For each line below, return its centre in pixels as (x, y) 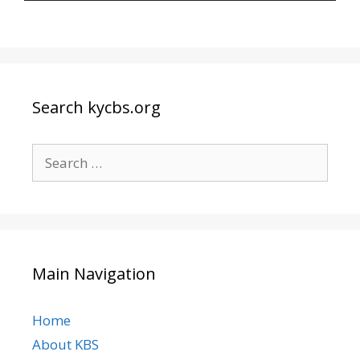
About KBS (65, 344)
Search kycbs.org (96, 107)
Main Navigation (94, 274)
